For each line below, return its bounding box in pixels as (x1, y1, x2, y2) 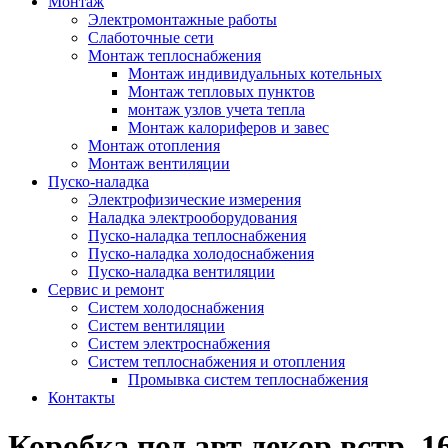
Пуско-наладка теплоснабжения (88, 227, 306, 244)
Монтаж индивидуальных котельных (128, 65, 382, 82)
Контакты (48, 389, 115, 406)
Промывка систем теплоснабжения (128, 371, 368, 388)
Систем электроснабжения (88, 335, 270, 352)
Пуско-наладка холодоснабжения (88, 245, 314, 262)
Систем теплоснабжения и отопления (88, 353, 345, 370)
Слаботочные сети (88, 29, 214, 46)
